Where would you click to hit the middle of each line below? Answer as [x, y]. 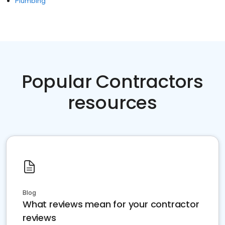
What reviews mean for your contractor [111, 204]
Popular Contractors [113, 82]
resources [113, 103]
